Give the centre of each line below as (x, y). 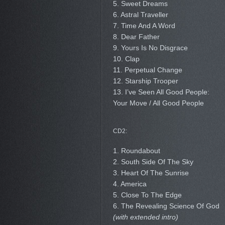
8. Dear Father (136, 37)
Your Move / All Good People (158, 103)
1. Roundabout (136, 151)
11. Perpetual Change (147, 70)
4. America (130, 184)
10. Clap (126, 59)
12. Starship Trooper (145, 81)
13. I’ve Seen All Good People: (161, 92)
